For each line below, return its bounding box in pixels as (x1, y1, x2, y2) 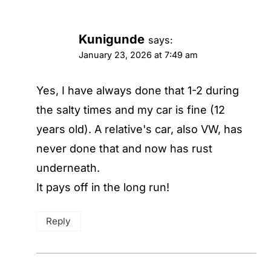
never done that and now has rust (36, 142, 212, 155)
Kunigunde (79, 31, 145, 47)
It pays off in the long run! (36, 180, 169, 194)
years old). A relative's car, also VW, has (36, 122, 243, 135)
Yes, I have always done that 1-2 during (36, 83, 239, 97)
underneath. (36, 161, 100, 174)
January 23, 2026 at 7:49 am (79, 50, 198, 60)
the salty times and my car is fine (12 (36, 103, 225, 116)
